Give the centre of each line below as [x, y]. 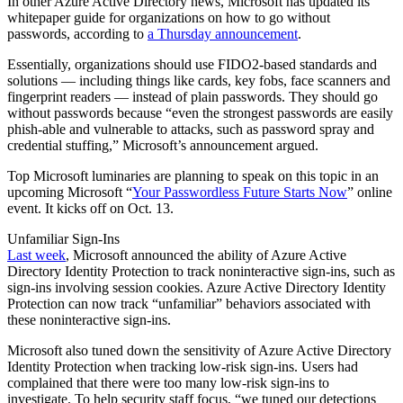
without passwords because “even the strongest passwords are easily [200, 112]
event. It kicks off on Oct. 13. [90, 208]
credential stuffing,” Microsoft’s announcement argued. [163, 145]
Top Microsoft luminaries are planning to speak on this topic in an [193, 175]
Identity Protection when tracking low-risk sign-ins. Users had [183, 366]
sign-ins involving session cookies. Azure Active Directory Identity [197, 287]
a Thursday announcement [223, 33]
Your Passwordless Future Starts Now [240, 192]
